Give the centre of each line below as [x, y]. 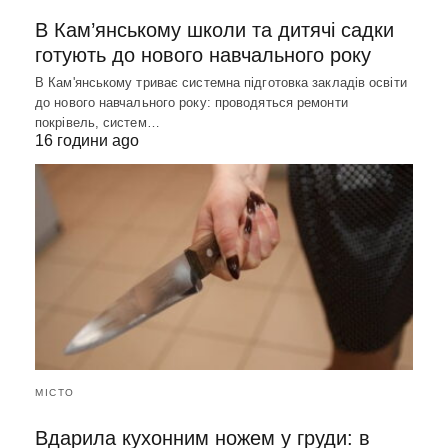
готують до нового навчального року [203, 55]
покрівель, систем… [97, 123]
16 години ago [87, 141]
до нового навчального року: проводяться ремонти [191, 103]
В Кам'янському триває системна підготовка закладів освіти [221, 83]
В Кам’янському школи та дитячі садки [214, 30]
